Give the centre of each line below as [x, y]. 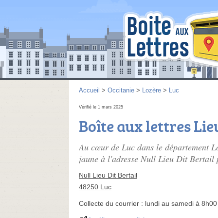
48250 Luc [95, 187]
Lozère [152, 90]
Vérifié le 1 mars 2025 [101, 107]
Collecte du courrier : [112, 203]
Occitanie [121, 90]
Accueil [89, 90]
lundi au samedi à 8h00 [181, 203]
